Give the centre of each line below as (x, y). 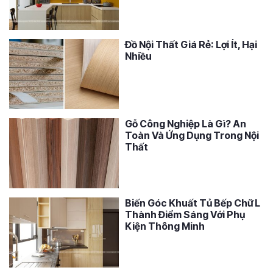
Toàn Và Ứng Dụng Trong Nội (192, 135)
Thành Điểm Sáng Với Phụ (185, 214)
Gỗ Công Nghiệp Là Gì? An (186, 123)
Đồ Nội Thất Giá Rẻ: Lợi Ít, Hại (191, 44)
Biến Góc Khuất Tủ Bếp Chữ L (193, 203)
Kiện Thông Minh (165, 226)
